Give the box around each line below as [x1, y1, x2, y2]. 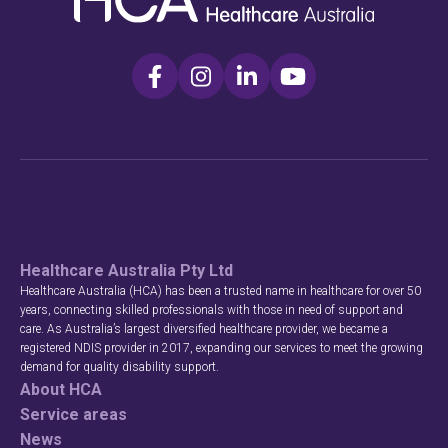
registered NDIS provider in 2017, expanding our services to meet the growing [20, 340, 423, 355]
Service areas [20, 404, 127, 424]
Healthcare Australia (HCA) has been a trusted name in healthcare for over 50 [20, 283, 421, 298]
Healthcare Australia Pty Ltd [20, 260, 233, 280]
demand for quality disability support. [20, 359, 219, 374]
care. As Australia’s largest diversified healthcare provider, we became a [20, 321, 388, 336]
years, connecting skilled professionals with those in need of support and [20, 302, 403, 317]
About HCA [20, 379, 102, 399]
